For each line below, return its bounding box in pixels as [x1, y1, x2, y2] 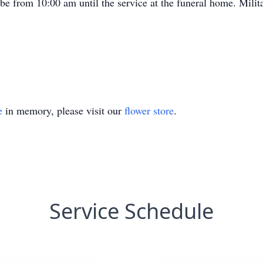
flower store [124, 103, 174, 117]
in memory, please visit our [2, 103, 124, 117]
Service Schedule [49, 197, 214, 225]
